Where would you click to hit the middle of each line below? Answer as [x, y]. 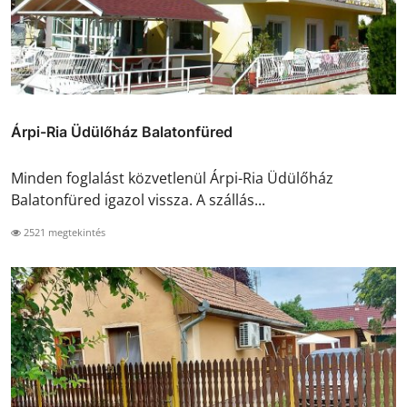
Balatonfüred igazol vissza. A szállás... [138, 199]
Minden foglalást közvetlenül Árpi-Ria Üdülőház [172, 178]
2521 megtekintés [63, 232]
